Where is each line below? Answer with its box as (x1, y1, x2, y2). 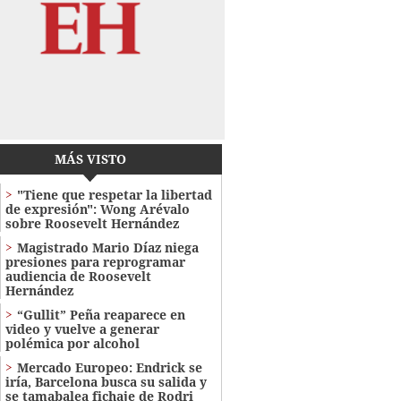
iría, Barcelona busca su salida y (4, 373, 207, 391)
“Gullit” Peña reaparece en (16, 306, 185, 324)
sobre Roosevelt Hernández (4, 215, 179, 233)
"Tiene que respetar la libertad (16, 186, 212, 204)
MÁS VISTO (54, 150, 126, 168)
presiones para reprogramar (4, 253, 185, 271)
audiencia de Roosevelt (4, 268, 151, 286)
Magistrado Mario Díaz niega (16, 239, 199, 257)
